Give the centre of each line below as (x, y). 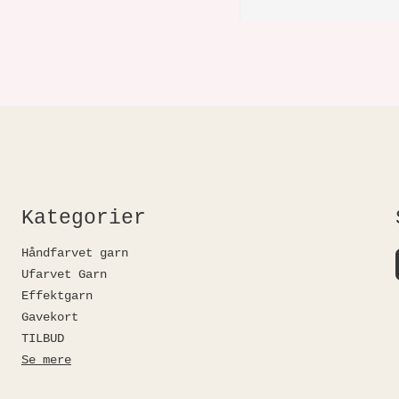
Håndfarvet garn (74, 252)
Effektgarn (57, 295)
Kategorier (83, 218)
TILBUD (42, 338)
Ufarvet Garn (64, 274)
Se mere (46, 359)
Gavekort (49, 317)
